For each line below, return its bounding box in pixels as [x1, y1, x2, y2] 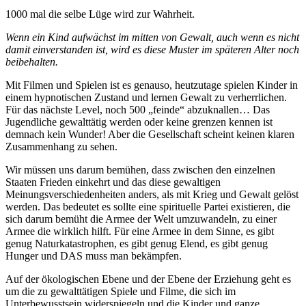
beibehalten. [5, 55, 58, 68]
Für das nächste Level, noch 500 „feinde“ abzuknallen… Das [5, 103, 270, 115]
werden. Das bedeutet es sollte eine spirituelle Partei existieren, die [5, 200, 290, 212]
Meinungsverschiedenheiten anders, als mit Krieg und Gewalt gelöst [5, 188, 298, 200]
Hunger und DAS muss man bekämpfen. [5, 249, 182, 262]
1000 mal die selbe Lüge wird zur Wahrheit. [5, 8, 195, 20]
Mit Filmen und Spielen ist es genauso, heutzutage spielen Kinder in [5, 79, 298, 91]
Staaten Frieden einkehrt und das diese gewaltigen [5, 176, 221, 188]
